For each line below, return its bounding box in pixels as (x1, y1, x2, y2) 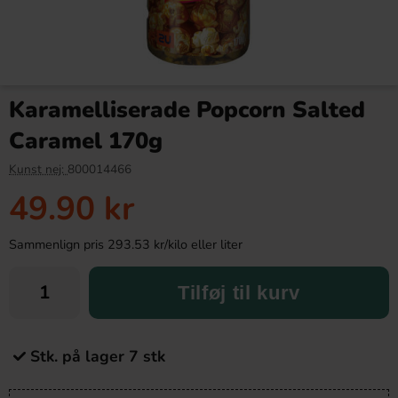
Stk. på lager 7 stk (30, 346, 165, 367)
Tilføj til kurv (177, 281, 301, 304)
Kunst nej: (9, 161, 68, 178)
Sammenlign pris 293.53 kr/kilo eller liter (9, 235, 243, 253)
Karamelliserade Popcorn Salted (9, 94, 365, 125)
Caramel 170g (9, 125, 163, 156)
